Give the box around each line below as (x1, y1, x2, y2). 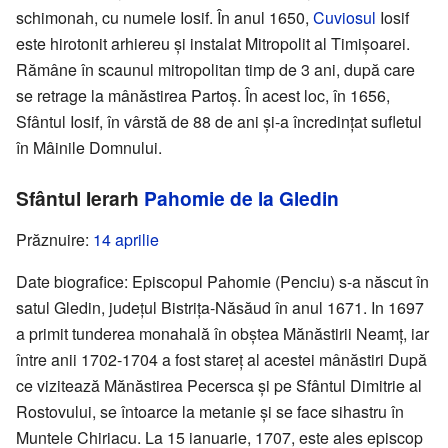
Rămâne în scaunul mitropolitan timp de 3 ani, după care (16, 58, 415, 82)
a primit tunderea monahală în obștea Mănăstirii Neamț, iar (16, 322, 429, 346)
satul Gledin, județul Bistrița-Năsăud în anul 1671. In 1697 (16, 296, 424, 320)
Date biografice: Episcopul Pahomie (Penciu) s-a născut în (16, 270, 429, 294)
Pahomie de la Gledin (144, 184, 339, 213)
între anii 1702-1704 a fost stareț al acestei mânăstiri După (16, 348, 427, 372)
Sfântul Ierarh (16, 184, 144, 213)
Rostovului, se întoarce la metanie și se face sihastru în (16, 400, 404, 424)
